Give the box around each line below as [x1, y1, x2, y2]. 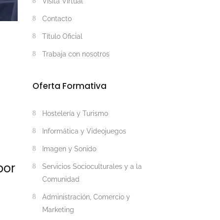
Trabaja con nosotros [42, 50, 110, 58]
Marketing [42, 206, 74, 214]
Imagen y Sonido [42, 145, 96, 153]
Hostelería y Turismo [42, 110, 108, 117]
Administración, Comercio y [42, 193, 130, 201]
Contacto [42, 15, 72, 23]
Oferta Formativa [32, 80, 107, 92]
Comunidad [42, 175, 80, 183]
